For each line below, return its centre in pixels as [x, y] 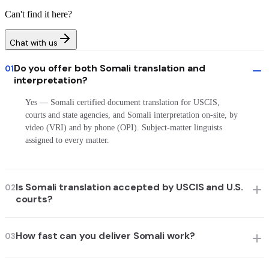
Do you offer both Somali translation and [109, 68]
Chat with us [34, 43]
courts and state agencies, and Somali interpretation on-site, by [131, 115]
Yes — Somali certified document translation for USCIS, [122, 102]
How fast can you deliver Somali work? [105, 236]
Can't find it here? [38, 14]
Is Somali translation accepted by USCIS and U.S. [129, 187]
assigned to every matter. [67, 140]
